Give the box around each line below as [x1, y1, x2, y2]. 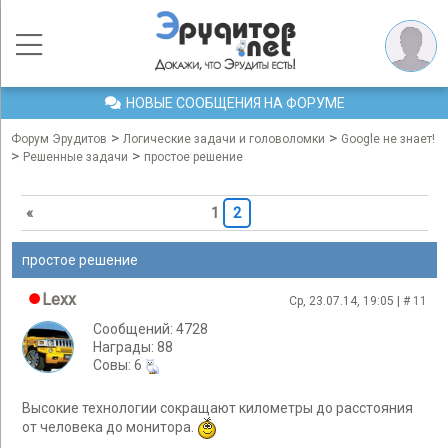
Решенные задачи [23, 150, 128, 164]
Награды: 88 [93, 339, 173, 355]
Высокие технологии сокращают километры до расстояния [22, 400, 413, 417]
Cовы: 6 [93, 357, 145, 373]
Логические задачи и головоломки [123, 132, 325, 146]
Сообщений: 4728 [93, 321, 208, 337]
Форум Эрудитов [11, 132, 107, 146]
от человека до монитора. [22, 419, 197, 435]
